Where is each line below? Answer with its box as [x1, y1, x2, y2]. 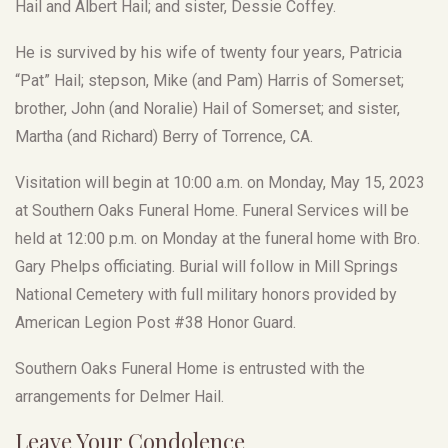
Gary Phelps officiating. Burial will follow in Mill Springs [15, 256, 398, 276]
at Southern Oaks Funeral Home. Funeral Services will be [15, 200, 409, 220]
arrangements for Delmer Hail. [15, 386, 224, 406]
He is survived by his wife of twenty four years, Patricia [15, 42, 402, 62]
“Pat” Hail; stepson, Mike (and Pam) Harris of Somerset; [15, 70, 404, 90]
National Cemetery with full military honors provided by [15, 284, 397, 304]
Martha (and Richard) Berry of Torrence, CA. [15, 126, 313, 146]
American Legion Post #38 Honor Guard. [15, 312, 296, 332]
